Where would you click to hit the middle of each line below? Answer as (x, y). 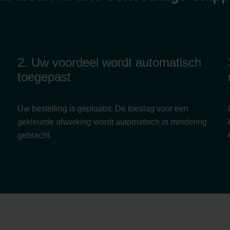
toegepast (44, 77)
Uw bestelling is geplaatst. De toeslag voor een (103, 109)
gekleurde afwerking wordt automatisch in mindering (112, 122)
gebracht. (34, 136)
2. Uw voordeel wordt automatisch (109, 63)
